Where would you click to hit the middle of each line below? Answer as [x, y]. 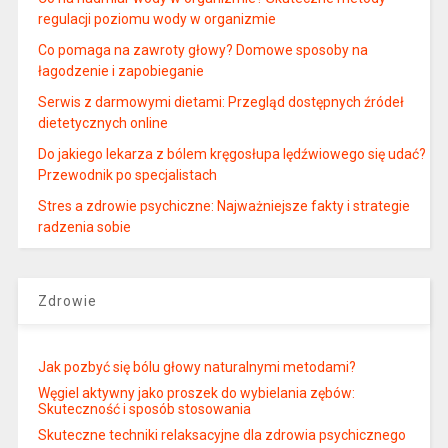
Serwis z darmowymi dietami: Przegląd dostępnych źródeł [220, 102]
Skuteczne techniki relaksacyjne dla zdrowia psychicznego [221, 435]
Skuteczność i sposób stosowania [144, 409]
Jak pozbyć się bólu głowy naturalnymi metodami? [196, 367]
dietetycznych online [102, 123]
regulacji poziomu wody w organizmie [156, 19]
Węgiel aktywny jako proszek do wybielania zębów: [196, 393]
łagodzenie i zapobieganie [120, 71]
